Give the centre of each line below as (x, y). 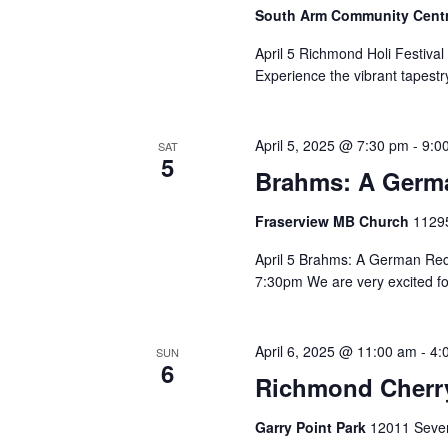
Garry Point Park (312, 427)
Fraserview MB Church (333, 221)
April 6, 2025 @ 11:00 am (335, 351)
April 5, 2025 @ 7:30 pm (331, 145)
